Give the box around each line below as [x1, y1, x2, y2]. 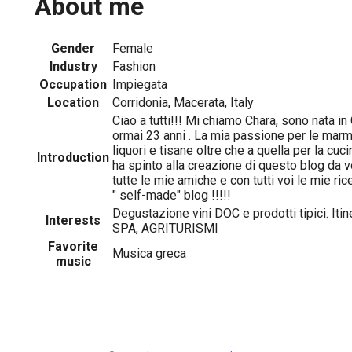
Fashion [112, 58, 156, 74]
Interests [46, 212, 101, 228]
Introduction [37, 149, 109, 165]
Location [47, 94, 99, 110]
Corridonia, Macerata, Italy [112, 94, 254, 110]
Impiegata [112, 76, 167, 92]
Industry [49, 58, 97, 74]
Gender [51, 40, 95, 56]
